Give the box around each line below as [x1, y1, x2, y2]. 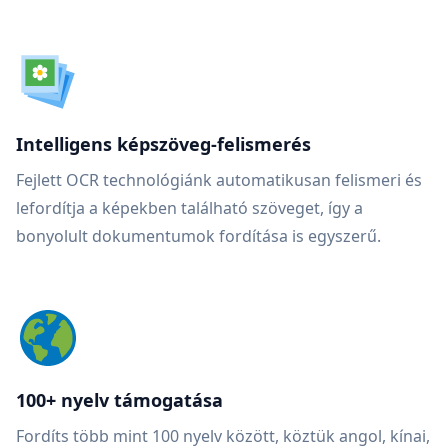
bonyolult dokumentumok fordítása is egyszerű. [16, 225, 381, 247]
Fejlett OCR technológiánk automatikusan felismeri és [16, 169, 422, 191]
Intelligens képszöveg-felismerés [16, 132, 311, 156]
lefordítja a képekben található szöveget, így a [16, 197, 363, 219]
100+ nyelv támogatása [16, 388, 223, 412]
